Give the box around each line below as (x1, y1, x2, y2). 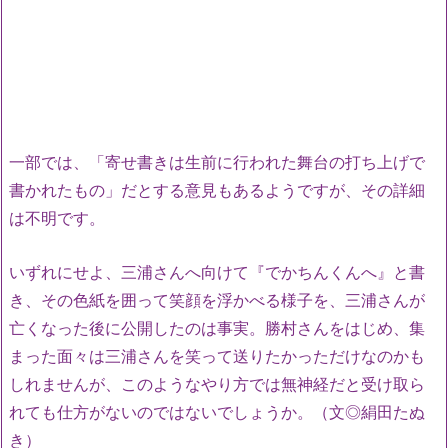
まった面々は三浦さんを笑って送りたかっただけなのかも (9, 345, 425, 366)
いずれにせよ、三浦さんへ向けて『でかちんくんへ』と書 (9, 261, 425, 282)
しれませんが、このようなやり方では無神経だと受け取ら (9, 373, 425, 394)
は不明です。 (9, 208, 105, 228)
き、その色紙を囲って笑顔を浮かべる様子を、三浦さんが (9, 289, 425, 310)
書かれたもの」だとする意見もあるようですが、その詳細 (9, 180, 425, 200)
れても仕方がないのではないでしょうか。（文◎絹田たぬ (9, 401, 425, 422)
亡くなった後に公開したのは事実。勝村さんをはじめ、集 (9, 317, 425, 338)
